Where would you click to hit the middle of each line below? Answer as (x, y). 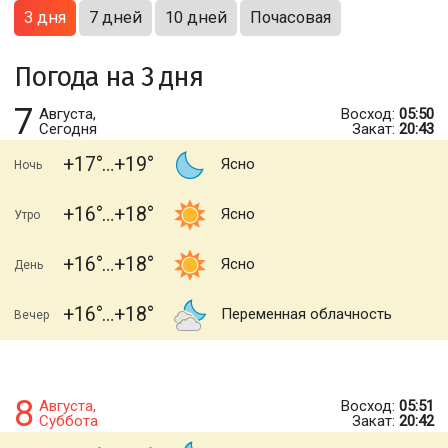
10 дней (196, 17)
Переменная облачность (306, 314)
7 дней (115, 17)
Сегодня (68, 129)
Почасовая (290, 17)
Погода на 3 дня (108, 77)
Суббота (68, 421)
